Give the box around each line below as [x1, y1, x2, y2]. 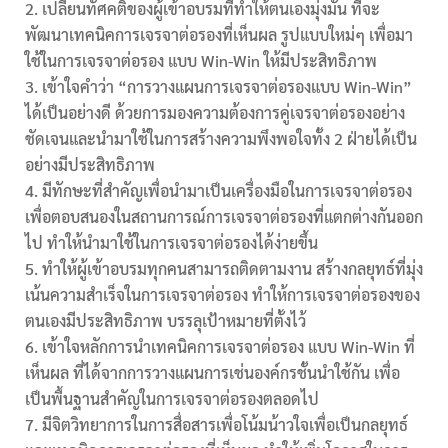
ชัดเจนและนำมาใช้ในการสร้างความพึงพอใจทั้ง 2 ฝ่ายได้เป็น [24, 127, 417, 149]
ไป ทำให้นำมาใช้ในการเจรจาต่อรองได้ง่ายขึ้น [24, 231, 318, 253]
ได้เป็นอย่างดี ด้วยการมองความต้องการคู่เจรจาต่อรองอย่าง [24, 101, 405, 123]
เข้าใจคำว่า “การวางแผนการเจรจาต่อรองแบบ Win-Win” [41, 75, 412, 97]
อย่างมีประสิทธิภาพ [24, 153, 155, 175]
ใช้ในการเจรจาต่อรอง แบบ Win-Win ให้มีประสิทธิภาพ [24, 49, 377, 71]
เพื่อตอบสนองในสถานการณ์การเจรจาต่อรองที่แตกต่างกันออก [24, 205, 423, 227]
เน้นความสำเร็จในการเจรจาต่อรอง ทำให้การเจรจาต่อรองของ [24, 283, 420, 305]
